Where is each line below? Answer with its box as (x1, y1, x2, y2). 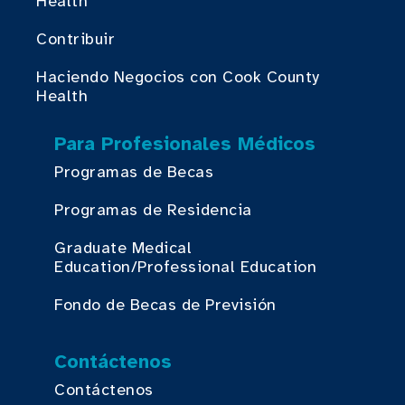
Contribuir (36, 28, 115, 49)
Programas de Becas (54, 161, 213, 182)
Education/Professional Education (54, 256, 316, 277)
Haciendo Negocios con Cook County (36, 66, 320, 87)
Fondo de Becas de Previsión (54, 294, 277, 315)
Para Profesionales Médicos (54, 131, 316, 155)
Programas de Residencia (54, 199, 252, 220)
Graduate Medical (54, 237, 192, 258)
